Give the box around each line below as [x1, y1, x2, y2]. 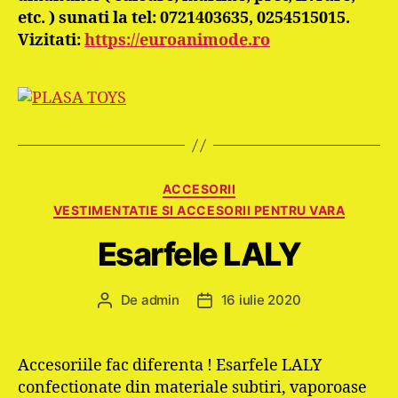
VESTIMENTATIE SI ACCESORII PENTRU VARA [52, 202, 346, 218]
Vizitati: [18, 30, 84, 51]
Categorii [198, 176, 265, 195]
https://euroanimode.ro [84, 30, 270, 51]
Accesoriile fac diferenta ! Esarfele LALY [18, 355, 322, 376]
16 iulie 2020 [220, 291, 301, 308]
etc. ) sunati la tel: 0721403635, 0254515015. [18, 8, 350, 28]
